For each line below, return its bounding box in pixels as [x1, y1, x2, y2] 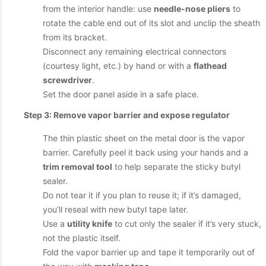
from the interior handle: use [43, 4, 154, 14]
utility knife [67, 218, 112, 229]
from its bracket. [43, 32, 107, 42]
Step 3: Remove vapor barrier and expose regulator [24, 110, 230, 120]
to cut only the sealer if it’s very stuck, [112, 218, 261, 229]
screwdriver [43, 75, 92, 85]
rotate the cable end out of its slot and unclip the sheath [43, 18, 260, 28]
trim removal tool [43, 161, 112, 172]
